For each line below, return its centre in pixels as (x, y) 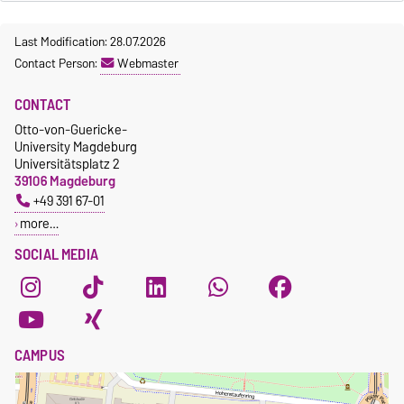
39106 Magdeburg (65, 181)
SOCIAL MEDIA (56, 255)
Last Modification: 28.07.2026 (90, 42)
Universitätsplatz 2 (67, 164)
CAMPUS (40, 356)
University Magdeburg (76, 147)
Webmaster (148, 64)
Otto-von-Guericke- (71, 130)
